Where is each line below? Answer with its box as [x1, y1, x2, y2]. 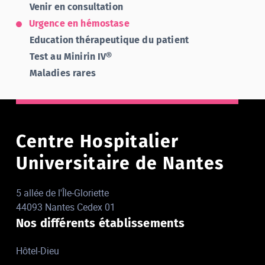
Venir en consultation [29, 1, 123, 13]
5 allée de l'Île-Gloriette [15, 186, 109, 200]
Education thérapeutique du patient [29, 34, 189, 46]
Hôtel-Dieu [15, 244, 59, 258]
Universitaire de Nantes [15, 152, 225, 174]
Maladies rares [29, 67, 96, 79]
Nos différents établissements [15, 216, 185, 231]
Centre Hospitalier [15, 130, 179, 152]
